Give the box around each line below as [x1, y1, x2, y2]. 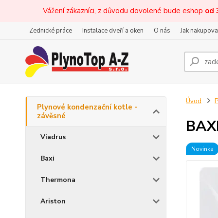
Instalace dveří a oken [82, 26, 144, 35]
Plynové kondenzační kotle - [37, 102, 137, 112]
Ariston [40, 197, 66, 206]
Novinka [191, 145, 214, 153]
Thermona [40, 175, 75, 184]
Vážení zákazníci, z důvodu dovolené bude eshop [43, 6, 205, 16]
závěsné [37, 111, 66, 121]
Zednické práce [29, 26, 72, 35]
